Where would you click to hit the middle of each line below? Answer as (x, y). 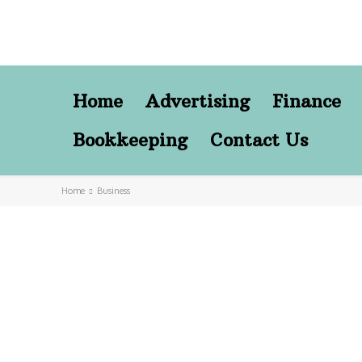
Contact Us (259, 140)
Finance (307, 101)
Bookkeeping (130, 140)
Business (114, 191)
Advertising (198, 101)
